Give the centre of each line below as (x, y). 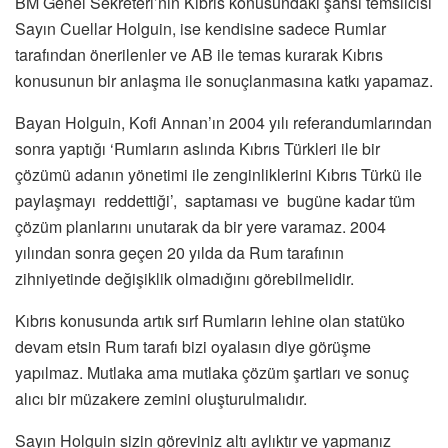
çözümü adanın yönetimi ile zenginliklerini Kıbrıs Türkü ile (218, 174)
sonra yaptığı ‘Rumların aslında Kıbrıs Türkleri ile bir (199, 148)
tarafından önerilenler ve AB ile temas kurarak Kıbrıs (199, 54)
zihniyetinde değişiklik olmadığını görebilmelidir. (184, 278)
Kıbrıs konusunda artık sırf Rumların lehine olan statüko (210, 320)
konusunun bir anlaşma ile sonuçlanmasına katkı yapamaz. (224, 80)
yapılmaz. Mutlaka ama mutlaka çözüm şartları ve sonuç (212, 372)
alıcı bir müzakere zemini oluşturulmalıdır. (161, 398)
